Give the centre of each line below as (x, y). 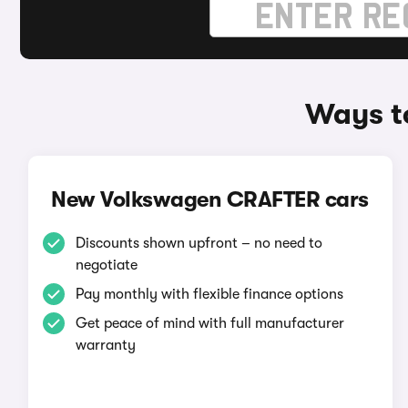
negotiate (106, 265)
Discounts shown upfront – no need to (199, 243)
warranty (105, 345)
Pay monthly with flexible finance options (209, 294)
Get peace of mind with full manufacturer (209, 323)
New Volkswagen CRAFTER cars (210, 199)
